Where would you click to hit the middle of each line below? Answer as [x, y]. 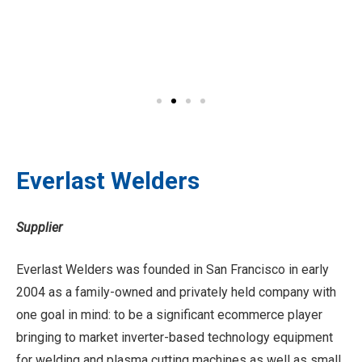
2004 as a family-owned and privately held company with [176, 293]
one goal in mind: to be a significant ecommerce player [169, 315]
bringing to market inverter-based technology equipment [175, 338]
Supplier [39, 227]
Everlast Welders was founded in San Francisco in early [173, 270]
